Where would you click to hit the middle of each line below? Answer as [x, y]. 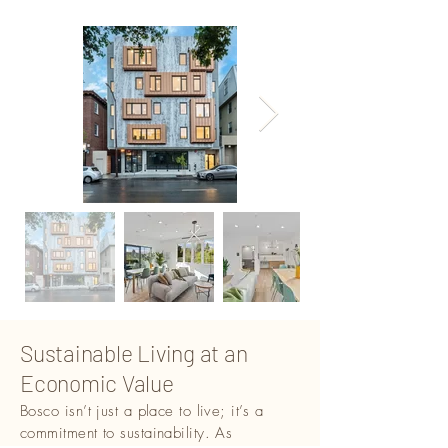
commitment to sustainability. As [126, 433]
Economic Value [97, 383]
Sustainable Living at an [134, 353]
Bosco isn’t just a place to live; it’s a [141, 411]
